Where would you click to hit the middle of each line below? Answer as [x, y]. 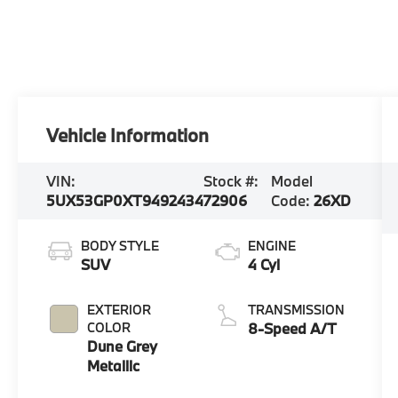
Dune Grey [123, 346]
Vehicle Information [128, 135]
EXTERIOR [119, 309]
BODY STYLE [120, 245]
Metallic [114, 365]
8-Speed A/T [292, 328]
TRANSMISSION [296, 309]
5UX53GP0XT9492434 [125, 200]
